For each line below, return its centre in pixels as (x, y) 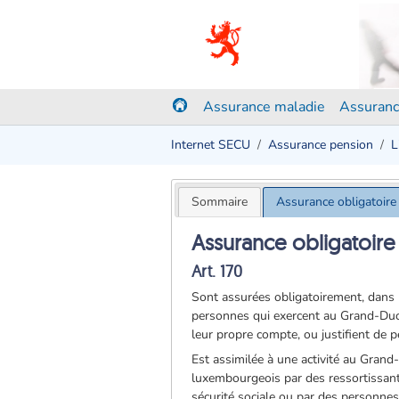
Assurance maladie (264, 107)
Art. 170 (217, 271)
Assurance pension (321, 145)
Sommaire (219, 201)
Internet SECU (211, 145)
